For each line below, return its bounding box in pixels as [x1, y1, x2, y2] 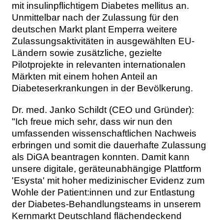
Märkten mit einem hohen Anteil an [12, 71, 158, 82]
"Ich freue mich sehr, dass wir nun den [12, 116, 172, 127]
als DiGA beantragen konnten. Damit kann [12, 151, 190, 162]
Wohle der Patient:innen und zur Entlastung [12, 187, 195, 197]
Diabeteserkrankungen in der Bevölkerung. [12, 83, 193, 94]
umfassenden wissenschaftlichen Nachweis [12, 128, 196, 138]
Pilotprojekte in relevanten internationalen [12, 59, 186, 70]
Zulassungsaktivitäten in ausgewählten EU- [12, 36, 194, 47]
